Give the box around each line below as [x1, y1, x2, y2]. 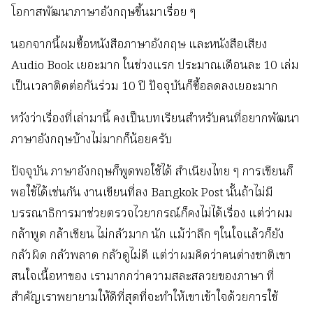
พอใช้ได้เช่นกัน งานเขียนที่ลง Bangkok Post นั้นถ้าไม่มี [11, 184, 273, 203]
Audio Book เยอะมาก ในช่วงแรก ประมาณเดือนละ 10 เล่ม [11, 57, 299, 76]
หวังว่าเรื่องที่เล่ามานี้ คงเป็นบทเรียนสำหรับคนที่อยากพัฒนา [11, 110, 300, 129]
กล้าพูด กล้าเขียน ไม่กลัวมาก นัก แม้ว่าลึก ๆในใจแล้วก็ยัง [11, 226, 284, 245]
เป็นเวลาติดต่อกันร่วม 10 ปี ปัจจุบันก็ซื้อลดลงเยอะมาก [11, 78, 278, 97]
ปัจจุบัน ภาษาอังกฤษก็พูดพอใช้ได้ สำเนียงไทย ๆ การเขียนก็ [11, 163, 293, 182]
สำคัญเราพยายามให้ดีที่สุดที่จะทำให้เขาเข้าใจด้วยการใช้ [11, 289, 278, 308]
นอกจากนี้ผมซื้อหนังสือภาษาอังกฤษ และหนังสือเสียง [11, 36, 268, 55]
